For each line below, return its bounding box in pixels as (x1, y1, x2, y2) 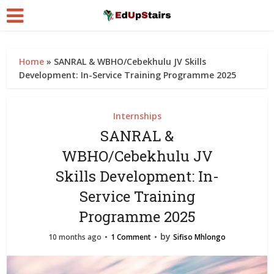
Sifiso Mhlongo (173, 232, 226, 242)
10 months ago (48, 232, 102, 242)
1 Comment (111, 232, 151, 242)
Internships (113, 110, 161, 122)
